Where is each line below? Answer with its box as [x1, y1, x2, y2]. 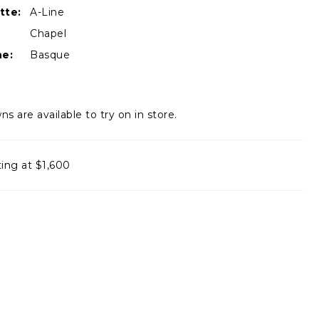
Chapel [30, 26, 66, 40]
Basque [30, 48, 70, 61]
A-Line [30, 5, 64, 19]
